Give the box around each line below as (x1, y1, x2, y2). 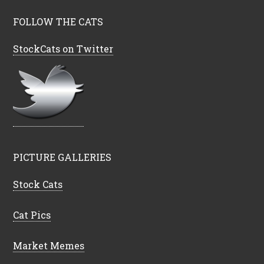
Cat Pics (13, 209, 51, 221)
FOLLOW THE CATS (13, 15, 104, 28)
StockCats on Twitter (13, 42, 114, 55)
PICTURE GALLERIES (13, 151, 112, 163)
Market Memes (13, 239, 85, 252)
